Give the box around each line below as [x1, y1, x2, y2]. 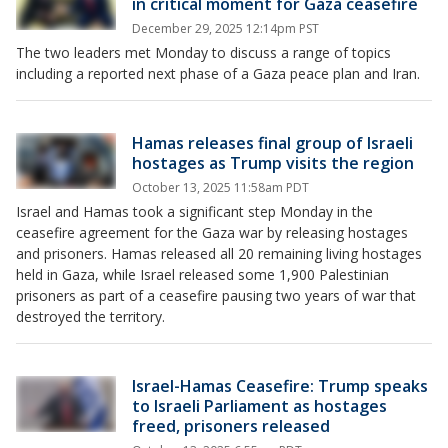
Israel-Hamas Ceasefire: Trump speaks [132, 375, 428, 397]
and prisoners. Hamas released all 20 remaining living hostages [16, 244, 422, 263]
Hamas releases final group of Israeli [132, 132, 413, 154]
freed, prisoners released [132, 415, 330, 437]
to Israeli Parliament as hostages [132, 395, 387, 417]
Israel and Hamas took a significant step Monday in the [16, 202, 373, 221]
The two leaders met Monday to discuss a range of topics [16, 43, 391, 62]
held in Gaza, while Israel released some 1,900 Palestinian [16, 265, 389, 284]
